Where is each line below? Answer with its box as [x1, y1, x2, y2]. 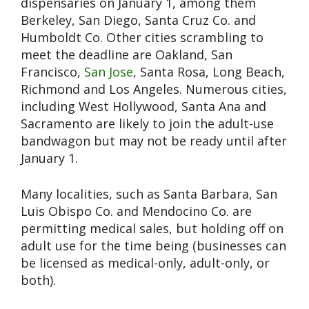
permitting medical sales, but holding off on [21, 220, 283, 237]
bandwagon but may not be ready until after [21, 132, 287, 150]
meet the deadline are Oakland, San [21, 46, 232, 63]
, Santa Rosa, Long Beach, [133, 63, 285, 81]
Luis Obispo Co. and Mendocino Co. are [21, 203, 252, 220]
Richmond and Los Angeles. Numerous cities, [21, 81, 287, 98]
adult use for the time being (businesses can [21, 237, 286, 255]
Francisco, [21, 63, 84, 81]
